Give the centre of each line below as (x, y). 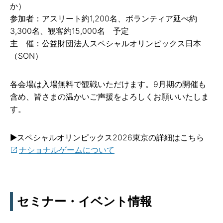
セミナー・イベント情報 (84, 201)
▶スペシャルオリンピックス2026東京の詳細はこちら (107, 137)
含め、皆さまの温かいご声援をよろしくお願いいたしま (110, 96)
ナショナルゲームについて (67, 150)
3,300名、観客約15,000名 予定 (69, 31)
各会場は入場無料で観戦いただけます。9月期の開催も (108, 84)
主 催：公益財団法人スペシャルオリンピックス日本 (106, 43)
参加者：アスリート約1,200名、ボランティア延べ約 (104, 18)
